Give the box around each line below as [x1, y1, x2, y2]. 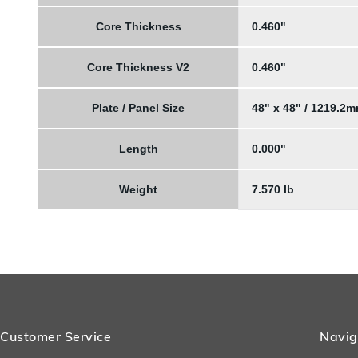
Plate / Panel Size [92, 101, 185, 114]
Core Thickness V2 [87, 61, 189, 74]
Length [118, 142, 158, 155]
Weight [119, 183, 157, 196]
